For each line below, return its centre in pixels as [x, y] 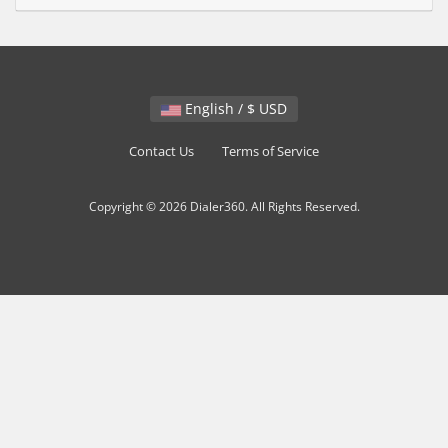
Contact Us [161, 151]
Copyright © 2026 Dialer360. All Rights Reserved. [224, 205]
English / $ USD [273, 108]
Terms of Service [270, 151]
